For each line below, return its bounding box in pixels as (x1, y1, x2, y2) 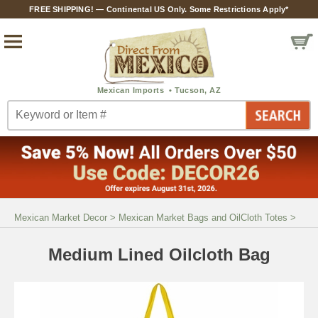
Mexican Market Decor (14, 212, 107, 223)
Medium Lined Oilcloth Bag (48, 244, 270, 264)
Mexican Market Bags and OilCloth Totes (119, 212, 287, 223)
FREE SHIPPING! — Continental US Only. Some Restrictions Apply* (29, 5, 289, 13)
